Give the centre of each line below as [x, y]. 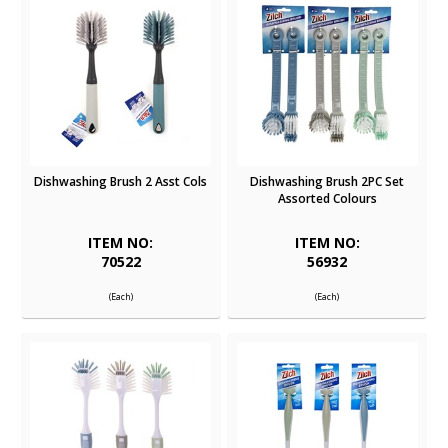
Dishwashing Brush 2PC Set [327, 182]
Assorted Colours [327, 199]
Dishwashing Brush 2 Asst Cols [121, 182]
